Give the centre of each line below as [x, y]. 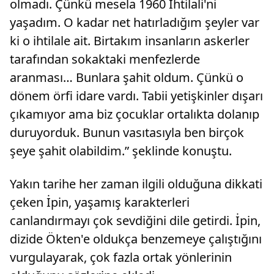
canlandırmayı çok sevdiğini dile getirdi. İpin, [135, 221]
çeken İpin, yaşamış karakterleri [100, 202]
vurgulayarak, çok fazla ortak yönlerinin [121, 257]
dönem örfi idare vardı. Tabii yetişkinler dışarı [136, 96]
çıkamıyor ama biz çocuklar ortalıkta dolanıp [135, 114]
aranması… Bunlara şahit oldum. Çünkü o [127, 78]
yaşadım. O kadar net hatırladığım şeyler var [135, 23]
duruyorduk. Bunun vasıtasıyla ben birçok [127, 133]
